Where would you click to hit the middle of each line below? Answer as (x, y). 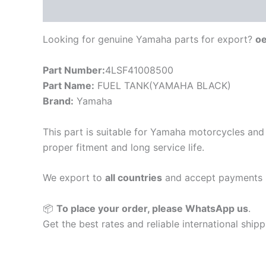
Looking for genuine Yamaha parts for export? (149, 39)
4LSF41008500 (139, 70)
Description (70, 10)
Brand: (58, 101)
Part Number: (74, 70)
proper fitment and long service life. (123, 147)
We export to (74, 178)
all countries (134, 178)
